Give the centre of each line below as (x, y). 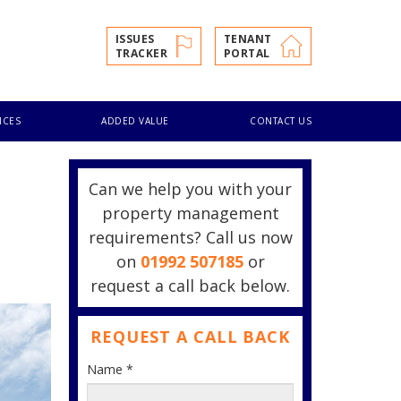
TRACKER (141, 53)
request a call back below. (190, 286)
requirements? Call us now (190, 237)
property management (190, 213)
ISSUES (135, 38)
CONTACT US (281, 121)
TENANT (247, 38)
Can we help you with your (190, 189)
